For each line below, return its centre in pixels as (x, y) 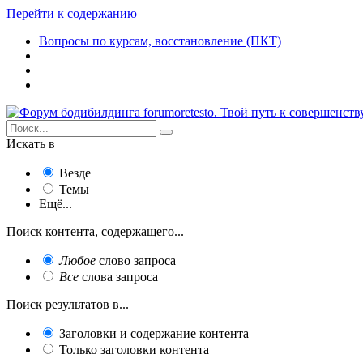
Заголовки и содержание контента (154, 333)
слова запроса (118, 277)
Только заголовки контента (134, 350)
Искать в (31, 144)
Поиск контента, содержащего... (95, 231)
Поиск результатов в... (68, 304)
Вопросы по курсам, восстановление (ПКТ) (160, 41)
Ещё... (56, 204)
